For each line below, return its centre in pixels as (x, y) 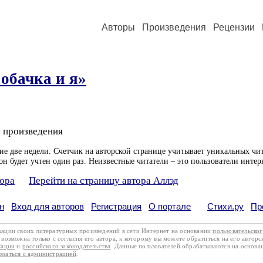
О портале (170, 206)
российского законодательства (66, 246)
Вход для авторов (48, 206)
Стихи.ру (225, 206)
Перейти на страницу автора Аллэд (104, 181)
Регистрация (116, 206)
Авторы (118, 27)
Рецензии (234, 27)
